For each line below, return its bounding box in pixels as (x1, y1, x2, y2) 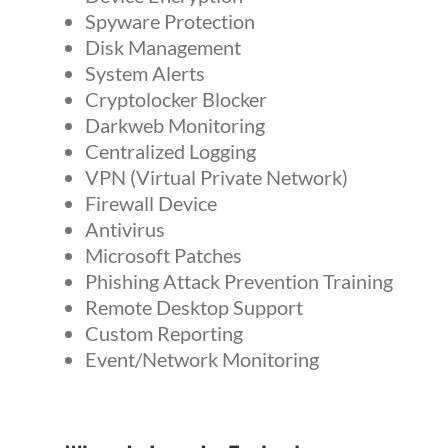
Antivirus (84, 217, 165, 242)
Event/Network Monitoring (84, 347, 319, 372)
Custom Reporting (84, 321, 243, 346)
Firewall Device (84, 191, 217, 216)
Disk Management (84, 35, 241, 60)
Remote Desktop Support (84, 295, 303, 320)
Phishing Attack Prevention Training (84, 269, 393, 294)
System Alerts (84, 61, 205, 86)
